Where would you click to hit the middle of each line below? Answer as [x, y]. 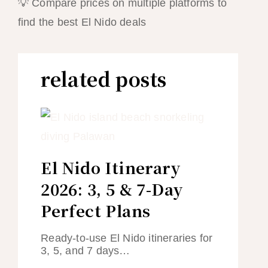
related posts [104, 78]
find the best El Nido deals [82, 22]
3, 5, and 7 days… [86, 250]
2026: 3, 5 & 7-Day [112, 188]
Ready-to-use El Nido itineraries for [127, 238]
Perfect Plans [96, 210]
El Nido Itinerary [111, 167]
